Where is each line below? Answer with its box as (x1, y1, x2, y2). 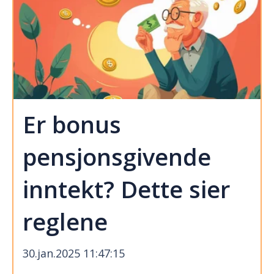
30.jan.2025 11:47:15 (23, 245, 125, 261)
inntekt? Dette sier (23, 173, 230, 206)
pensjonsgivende (23, 141, 211, 173)
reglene (23, 206, 108, 238)
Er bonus (23, 108, 121, 141)
